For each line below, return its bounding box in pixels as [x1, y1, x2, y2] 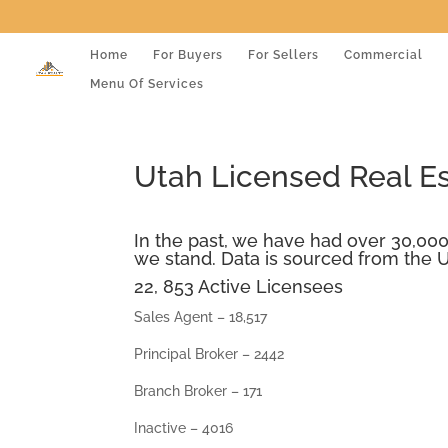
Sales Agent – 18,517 [134, 309, 268, 325]
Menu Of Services [90, 76, 204, 91]
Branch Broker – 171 [134, 383, 263, 399]
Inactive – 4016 [134, 420, 234, 436]
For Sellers [248, 47, 319, 62]
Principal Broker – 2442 [134, 346, 285, 362]
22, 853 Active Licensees [134, 276, 344, 297]
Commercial [344, 47, 423, 62]
